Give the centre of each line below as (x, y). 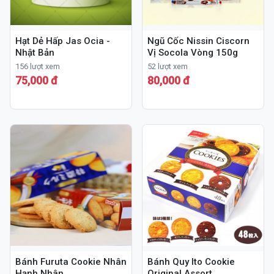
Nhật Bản (35, 53)
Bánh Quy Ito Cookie (191, 262)
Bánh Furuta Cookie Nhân (71, 262)
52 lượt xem (168, 67)
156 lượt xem (38, 67)
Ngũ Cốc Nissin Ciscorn (198, 41)
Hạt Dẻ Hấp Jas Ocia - (63, 41)
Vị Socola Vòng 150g (193, 53)
